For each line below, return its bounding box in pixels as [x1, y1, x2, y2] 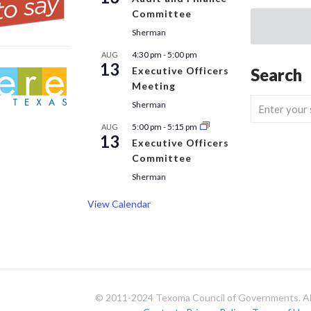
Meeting [132, 80, 176, 92]
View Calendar [87, 198, 151, 210]
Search [251, 65, 302, 85]
